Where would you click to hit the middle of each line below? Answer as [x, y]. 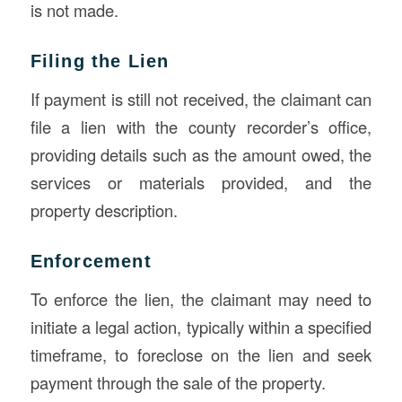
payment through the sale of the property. [178, 382]
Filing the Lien [100, 61]
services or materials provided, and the [201, 183]
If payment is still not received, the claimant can [201, 99]
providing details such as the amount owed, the [201, 155]
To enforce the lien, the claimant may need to [201, 298]
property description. [104, 210]
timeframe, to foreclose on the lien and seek [201, 354]
